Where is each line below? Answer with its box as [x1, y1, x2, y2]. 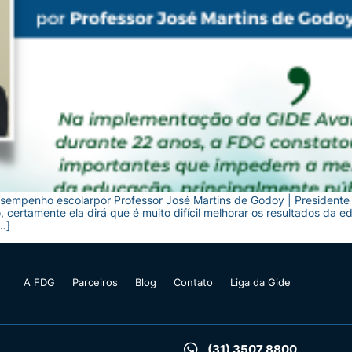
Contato [174, 276, 214, 289]
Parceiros [72, 276, 119, 289]
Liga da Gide [230, 276, 291, 289]
